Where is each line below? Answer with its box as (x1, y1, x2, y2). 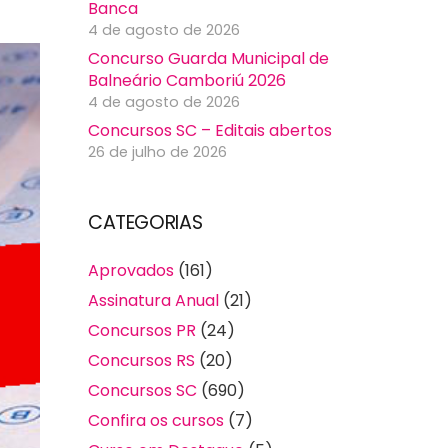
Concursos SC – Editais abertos (88, 119, 332, 143)
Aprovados (88, 259, 174, 283)
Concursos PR (88, 319, 196, 343)
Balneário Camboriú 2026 (88, 69, 286, 93)
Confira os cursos (88, 409, 224, 433)
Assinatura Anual (88, 289, 219, 313)
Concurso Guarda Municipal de (88, 47, 329, 71)
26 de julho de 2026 (88, 142, 227, 163)
